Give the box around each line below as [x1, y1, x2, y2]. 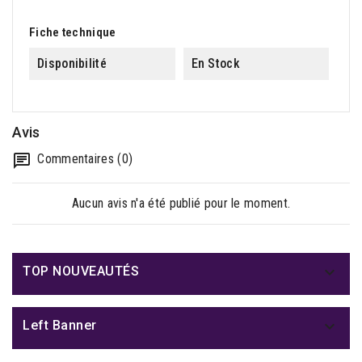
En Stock [191, 56, 240, 72]
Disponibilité [37, 56, 107, 72]
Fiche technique [29, 25, 116, 40]
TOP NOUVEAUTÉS [23, 263, 139, 280]
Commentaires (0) [34, 151, 133, 167]
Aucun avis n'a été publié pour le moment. [71, 196, 291, 212]
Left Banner [23, 318, 97, 334]
